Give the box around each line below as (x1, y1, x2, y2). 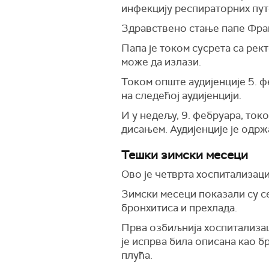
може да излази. (121, 55, 201, 68)
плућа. (121, 249, 153, 262)
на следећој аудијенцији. (121, 89, 241, 102)
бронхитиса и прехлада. (121, 201, 237, 214)
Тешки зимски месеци (121, 147, 248, 163)
